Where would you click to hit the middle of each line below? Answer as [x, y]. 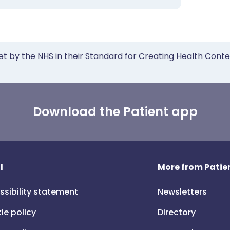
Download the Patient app [115, 112]
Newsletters [183, 192]
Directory [177, 212]
